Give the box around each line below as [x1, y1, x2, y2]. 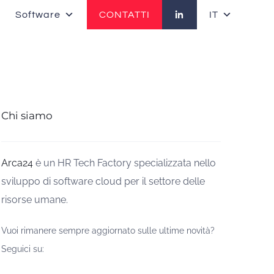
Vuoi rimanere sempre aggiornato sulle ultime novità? [1, 225, 215, 235]
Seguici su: [1, 243, 45, 254]
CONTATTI [99, 10, 150, 20]
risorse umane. [1, 193, 68, 206]
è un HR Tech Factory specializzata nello [33, 157, 217, 169]
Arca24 [1, 157, 34, 169]
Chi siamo [1, 109, 53, 122]
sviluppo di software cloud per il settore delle [1, 175, 206, 187]
